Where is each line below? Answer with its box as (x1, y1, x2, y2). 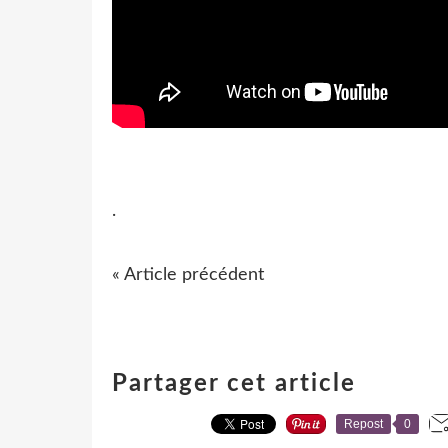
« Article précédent (112, 265, 264, 284)
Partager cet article (112, 371, 356, 396)
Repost (344, 416, 383, 431)
